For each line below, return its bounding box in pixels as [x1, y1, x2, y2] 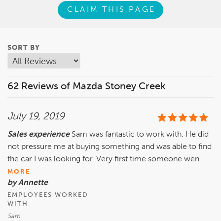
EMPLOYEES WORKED [7, 192, 88, 199]
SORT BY [7, 44, 40, 52]
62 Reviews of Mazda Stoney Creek [7, 82, 166, 92]
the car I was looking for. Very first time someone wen [7, 155, 199, 164]
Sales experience [7, 131, 72, 139]
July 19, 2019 [7, 112, 65, 122]
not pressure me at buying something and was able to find [7, 143, 212, 151]
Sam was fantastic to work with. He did [72, 131, 209, 139]
